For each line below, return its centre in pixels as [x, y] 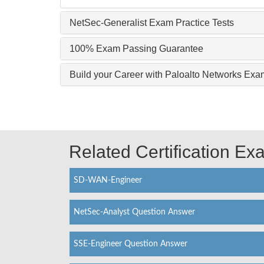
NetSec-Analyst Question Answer [134, 212]
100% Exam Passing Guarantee [136, 48]
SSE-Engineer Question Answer [131, 244]
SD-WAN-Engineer [108, 180]
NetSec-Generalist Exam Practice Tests [152, 22]
